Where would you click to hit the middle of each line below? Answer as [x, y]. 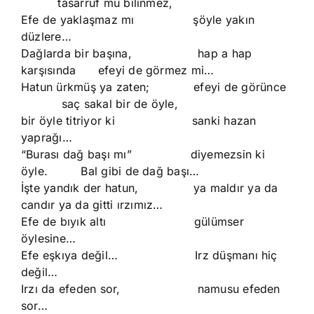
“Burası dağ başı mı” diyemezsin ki [143, 154]
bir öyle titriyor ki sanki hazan [139, 121]
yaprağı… [47, 137]
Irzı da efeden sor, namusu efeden [151, 289]
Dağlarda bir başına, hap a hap [137, 53]
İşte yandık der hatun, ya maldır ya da [150, 188]
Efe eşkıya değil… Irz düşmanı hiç [149, 255]
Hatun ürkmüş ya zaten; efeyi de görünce [154, 87]
